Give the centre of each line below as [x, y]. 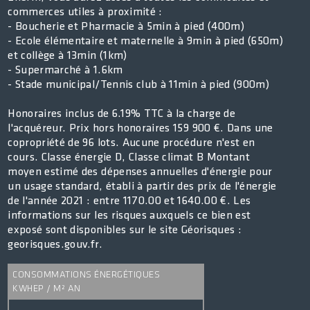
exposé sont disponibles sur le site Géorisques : [125, 230]
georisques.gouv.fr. [55, 245]
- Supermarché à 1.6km [65, 71]
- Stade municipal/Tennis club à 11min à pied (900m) [139, 85]
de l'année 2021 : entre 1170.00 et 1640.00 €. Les [129, 201]
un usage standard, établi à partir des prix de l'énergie [142, 187]
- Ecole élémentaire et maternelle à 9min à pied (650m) [146, 42]
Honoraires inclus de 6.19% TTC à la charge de [121, 114]
